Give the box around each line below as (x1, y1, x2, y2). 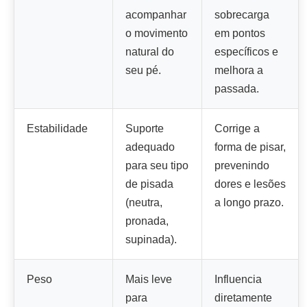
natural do (125, 45, 174, 58)
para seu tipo (125, 159, 188, 171)
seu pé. (125, 64, 161, 76)
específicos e (214, 45, 278, 58)
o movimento (125, 27, 188, 39)
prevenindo (214, 159, 269, 171)
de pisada (125, 177, 173, 190)
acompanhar (125, 8, 186, 21)
